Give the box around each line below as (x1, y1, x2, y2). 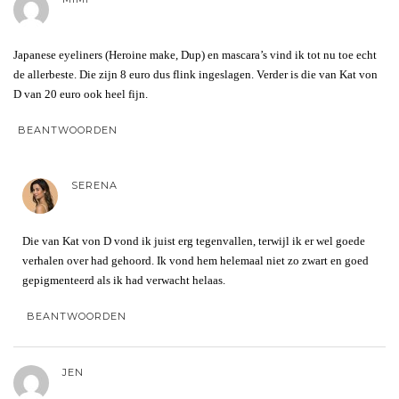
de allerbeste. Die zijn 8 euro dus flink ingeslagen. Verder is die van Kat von (13, 67, 378, 81)
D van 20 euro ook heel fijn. (13, 86, 148, 101)
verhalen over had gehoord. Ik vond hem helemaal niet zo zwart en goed (22, 253, 369, 267)
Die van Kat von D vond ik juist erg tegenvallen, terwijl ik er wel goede (22, 233, 365, 248)
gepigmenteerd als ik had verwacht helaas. (22, 273, 225, 287)
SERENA (71, 178, 118, 191)
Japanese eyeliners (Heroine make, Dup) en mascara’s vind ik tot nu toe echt (13, 47, 377, 61)
